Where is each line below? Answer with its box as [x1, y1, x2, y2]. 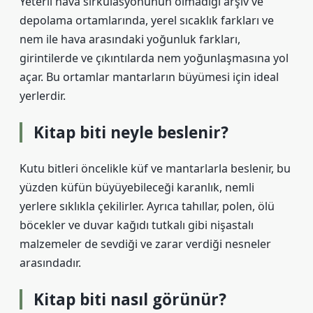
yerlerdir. [20, 88, 66, 103]
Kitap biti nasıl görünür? [34, 289, 226, 310]
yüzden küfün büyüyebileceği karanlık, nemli [20, 180, 254, 195]
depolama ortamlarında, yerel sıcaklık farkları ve [20, 13, 274, 28]
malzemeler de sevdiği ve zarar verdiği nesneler [20, 236, 271, 252]
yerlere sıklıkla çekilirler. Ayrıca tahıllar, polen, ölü [20, 198, 275, 214]
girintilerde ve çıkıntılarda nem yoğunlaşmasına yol [20, 50, 289, 66]
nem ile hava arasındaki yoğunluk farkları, [20, 31, 240, 47]
